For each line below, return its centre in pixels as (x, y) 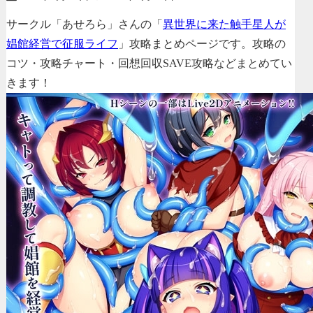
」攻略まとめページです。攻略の (202, 43)
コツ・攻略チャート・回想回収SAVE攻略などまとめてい (149, 63)
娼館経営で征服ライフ (62, 43)
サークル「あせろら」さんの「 (85, 24)
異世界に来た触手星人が (224, 24)
